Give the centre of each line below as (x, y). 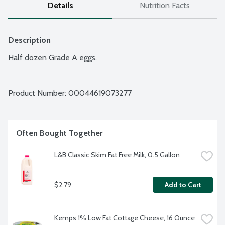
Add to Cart (183, 185)
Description (29, 40)
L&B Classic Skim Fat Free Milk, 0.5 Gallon (117, 155)
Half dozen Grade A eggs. (52, 58)
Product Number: (38, 93)
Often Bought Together (59, 133)
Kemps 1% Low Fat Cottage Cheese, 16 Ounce (125, 218)
